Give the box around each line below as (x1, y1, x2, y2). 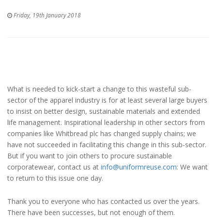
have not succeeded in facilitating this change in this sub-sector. (7, 139, 206, 149)
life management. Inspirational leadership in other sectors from (7, 117, 205, 127)
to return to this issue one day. (7, 173, 103, 183)
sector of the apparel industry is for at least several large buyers (7, 95, 207, 105)
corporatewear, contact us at (7, 162, 101, 171)
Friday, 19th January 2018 (12, 11, 81, 19)
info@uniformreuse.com (101, 162, 177, 171)
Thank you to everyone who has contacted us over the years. (7, 196, 200, 206)
